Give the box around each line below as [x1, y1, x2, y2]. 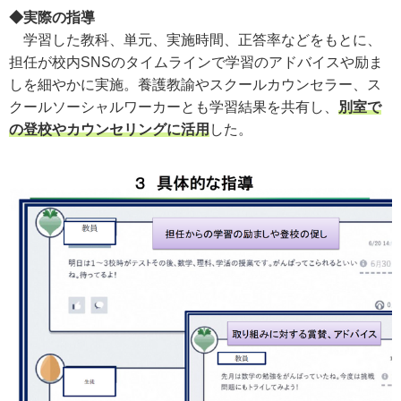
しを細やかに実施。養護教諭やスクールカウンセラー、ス [9, 76, 381, 92]
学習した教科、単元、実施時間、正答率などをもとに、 [9, 31, 381, 47]
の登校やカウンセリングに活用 [9, 121, 209, 137]
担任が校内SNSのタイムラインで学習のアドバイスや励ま [9, 54, 383, 70]
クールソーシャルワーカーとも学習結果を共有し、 [9, 98, 338, 115]
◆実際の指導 [9, 9, 95, 25]
